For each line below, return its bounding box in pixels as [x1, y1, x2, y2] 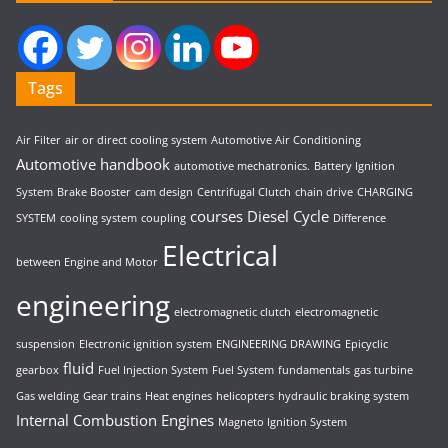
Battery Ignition [314, 158, 395, 173]
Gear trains [83, 388, 141, 403]
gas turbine [354, 362, 413, 377]
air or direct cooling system [65, 132, 207, 147]
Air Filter [16, 132, 61, 147]
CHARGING [357, 184, 413, 199]
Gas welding [16, 388, 79, 403]
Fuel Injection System [98, 362, 208, 377]
